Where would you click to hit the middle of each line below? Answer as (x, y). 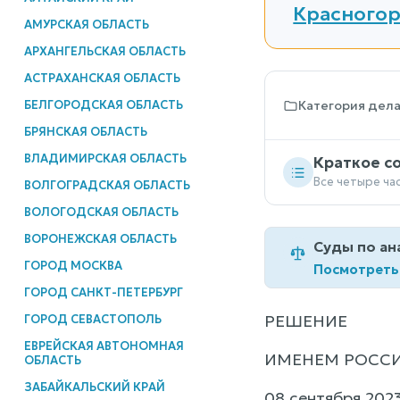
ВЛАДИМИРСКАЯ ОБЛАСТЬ (105, 158)
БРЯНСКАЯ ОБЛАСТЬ (85, 131)
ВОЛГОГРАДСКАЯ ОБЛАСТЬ (107, 185)
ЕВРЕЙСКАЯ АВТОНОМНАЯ (104, 346)
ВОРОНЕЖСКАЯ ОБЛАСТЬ (100, 238)
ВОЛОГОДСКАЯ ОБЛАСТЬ (101, 212)
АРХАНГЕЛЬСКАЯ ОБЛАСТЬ (104, 51)
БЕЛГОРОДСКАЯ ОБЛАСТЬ (103, 104)
